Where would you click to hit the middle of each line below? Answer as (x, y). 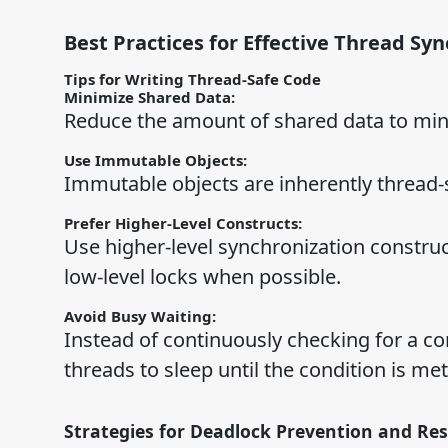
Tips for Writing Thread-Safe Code (192, 79)
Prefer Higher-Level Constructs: (184, 223)
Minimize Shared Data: (151, 97)
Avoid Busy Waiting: (141, 316)
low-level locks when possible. (202, 277)
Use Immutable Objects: (157, 160)
